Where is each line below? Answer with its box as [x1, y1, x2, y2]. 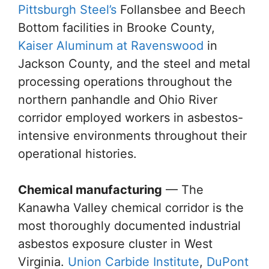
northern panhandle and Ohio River [18, 92, 217, 107]
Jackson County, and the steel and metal [18, 56, 250, 71]
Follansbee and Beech [116, 2, 246, 17]
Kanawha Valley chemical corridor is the [18, 201, 244, 215]
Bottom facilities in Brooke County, [18, 20, 215, 35]
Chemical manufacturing [18, 183, 162, 197]
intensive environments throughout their [18, 128, 247, 143]
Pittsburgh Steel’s [18, 2, 116, 17]
